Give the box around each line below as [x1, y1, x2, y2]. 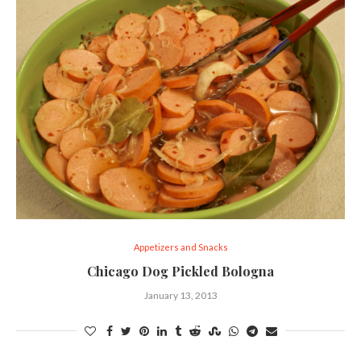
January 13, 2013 [143, 289, 218, 302]
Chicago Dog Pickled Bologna [87, 263, 274, 280]
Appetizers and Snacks [133, 242, 228, 253]
